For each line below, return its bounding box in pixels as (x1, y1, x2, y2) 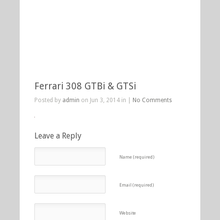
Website (119, 210, 137, 216)
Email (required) (119, 182, 154, 188)
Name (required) (119, 154, 155, 160)
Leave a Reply (34, 131, 82, 140)
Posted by (34, 97, 62, 104)
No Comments (133, 97, 172, 104)
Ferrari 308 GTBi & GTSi (34, 81, 136, 92)
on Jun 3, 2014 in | (80, 97, 133, 104)
